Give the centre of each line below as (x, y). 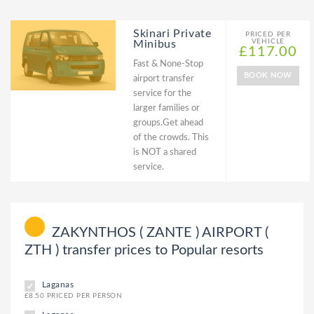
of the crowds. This (171, 138)
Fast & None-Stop (168, 64)
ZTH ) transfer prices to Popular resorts (144, 250)
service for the (162, 94)
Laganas (58, 284)
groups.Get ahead (168, 123)
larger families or (166, 108)
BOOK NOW (268, 75)
